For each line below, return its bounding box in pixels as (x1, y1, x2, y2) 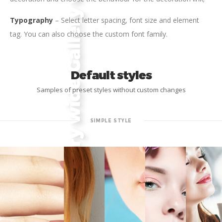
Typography (10, 15, 53, 25)
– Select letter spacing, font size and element (53, 15, 199, 25)
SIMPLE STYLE (90, 117, 132, 124)
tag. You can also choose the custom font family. (10, 29, 167, 39)
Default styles (70, 67, 152, 82)
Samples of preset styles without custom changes (36, 85, 186, 94)
